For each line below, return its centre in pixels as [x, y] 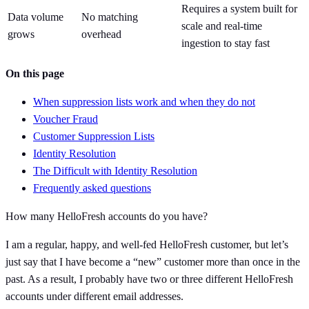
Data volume [36, 17]
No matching [110, 17]
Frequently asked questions [92, 188]
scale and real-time [222, 26]
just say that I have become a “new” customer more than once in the [153, 261]
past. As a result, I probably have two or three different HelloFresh [149, 279]
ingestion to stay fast [226, 43]
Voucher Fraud [66, 119]
